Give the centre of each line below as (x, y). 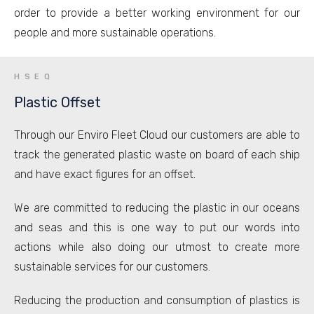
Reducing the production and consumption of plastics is (157, 300)
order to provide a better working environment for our (157, 13)
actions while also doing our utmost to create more (157, 247)
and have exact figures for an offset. (105, 174)
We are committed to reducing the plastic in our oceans (157, 208)
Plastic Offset (57, 102)
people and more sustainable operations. (115, 33)
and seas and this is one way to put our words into (157, 227)
